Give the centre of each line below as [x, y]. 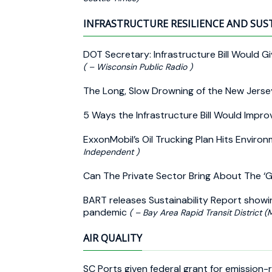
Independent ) [111, 151]
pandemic [106, 212]
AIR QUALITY [113, 238]
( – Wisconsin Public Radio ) [138, 66]
